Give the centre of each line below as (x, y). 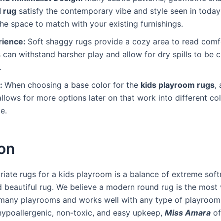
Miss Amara (188, 213)
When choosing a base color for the (73, 85)
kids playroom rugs (178, 85)
